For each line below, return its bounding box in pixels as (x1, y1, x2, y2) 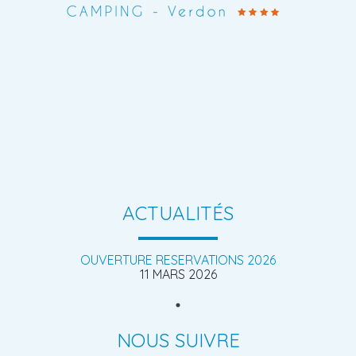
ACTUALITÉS (122, 200, 234, 225)
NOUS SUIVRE (116, 327, 240, 352)
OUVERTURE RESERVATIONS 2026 (80, 251, 276, 268)
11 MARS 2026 (139, 265, 217, 282)
